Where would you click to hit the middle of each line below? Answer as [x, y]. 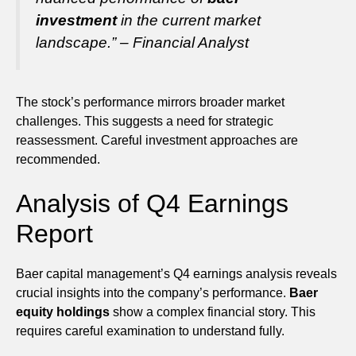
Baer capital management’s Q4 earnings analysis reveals [176, 273]
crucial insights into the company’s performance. [153, 292]
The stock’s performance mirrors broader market [150, 102]
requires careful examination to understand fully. [150, 331]
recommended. [58, 159]
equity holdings [63, 311]
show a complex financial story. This [213, 311]
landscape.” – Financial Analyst [142, 42]
